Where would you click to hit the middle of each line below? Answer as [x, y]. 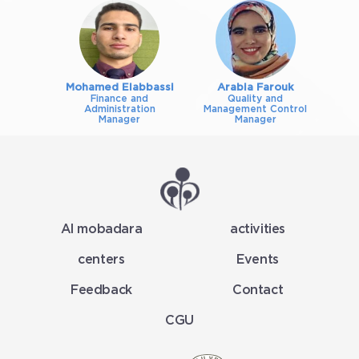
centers [101, 260]
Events [258, 260]
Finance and [120, 99]
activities [258, 230]
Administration [119, 109]
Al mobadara [101, 230]
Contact [258, 290]
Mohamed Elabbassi [119, 88]
